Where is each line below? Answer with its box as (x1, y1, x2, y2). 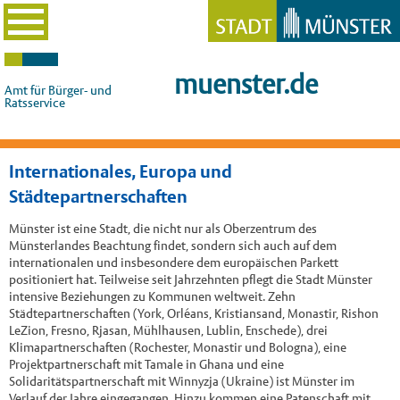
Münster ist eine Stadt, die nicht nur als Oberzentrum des (8, 221, 317, 236)
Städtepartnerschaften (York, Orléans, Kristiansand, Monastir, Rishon (8, 305, 379, 321)
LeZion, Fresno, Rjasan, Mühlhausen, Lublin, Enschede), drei (8, 322, 328, 337)
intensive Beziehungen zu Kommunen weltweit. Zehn (8, 288, 296, 304)
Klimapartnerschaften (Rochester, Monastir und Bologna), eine (8, 339, 346, 354)
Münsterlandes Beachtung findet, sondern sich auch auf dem (8, 237, 337, 253)
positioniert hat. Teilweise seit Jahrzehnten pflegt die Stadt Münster (8, 271, 372, 287)
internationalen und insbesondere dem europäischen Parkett (8, 254, 338, 270)
